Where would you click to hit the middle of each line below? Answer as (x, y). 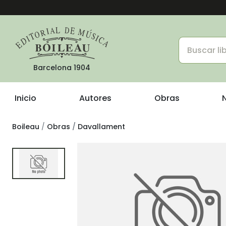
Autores (95, 98)
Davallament (101, 127)
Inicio (25, 98)
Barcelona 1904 (62, 68)
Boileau (26, 127)
